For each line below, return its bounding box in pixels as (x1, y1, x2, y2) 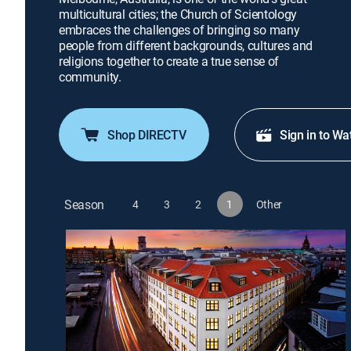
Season (64, 195, 105, 213)
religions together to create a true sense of (59, 52, 279, 70)
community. (59, 68, 121, 85)
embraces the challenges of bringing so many (59, 21, 300, 38)
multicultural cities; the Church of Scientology (59, 5, 297, 23)
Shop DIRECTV (107, 126, 186, 143)
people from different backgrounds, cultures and (59, 37, 313, 54)
